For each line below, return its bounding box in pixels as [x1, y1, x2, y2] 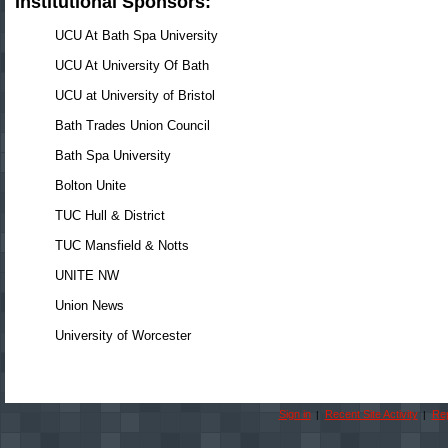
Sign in [278, 408, 311, 420]
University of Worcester [55, 328, 191, 343]
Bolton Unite [55, 178, 126, 193]
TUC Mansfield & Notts [55, 238, 189, 253]
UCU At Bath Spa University [55, 28, 218, 43]
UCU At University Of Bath [55, 58, 209, 73]
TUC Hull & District [55, 208, 165, 223]
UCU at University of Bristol [55, 88, 215, 103]
